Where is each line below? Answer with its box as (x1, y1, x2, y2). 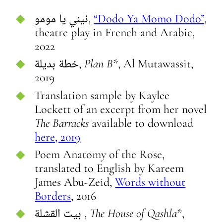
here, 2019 (35, 129, 81, 144)
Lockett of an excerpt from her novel (35, 102, 207, 116)
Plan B (84, 56, 113, 71)
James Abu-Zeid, (35, 174, 115, 189)
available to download (89, 115, 194, 130)
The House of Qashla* (90, 206, 182, 221)
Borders (35, 188, 71, 203)
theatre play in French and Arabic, (35, 25, 195, 40)
